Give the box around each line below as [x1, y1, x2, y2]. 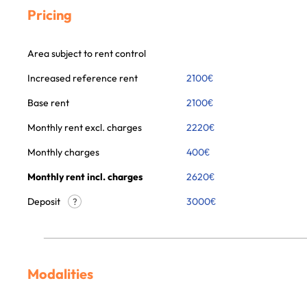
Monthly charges [27, 146, 99, 158]
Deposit [27, 195, 62, 208]
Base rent [27, 97, 69, 109]
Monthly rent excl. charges [27, 121, 142, 134]
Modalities [27, 265, 93, 282]
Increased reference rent [27, 72, 138, 84]
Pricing [27, 6, 72, 23]
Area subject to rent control [27, 47, 146, 60]
